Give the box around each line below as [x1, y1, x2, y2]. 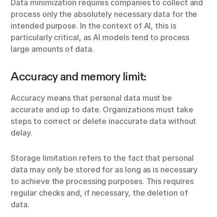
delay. [11, 128, 32, 138]
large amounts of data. [11, 44, 94, 54]
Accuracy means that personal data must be [11, 93, 172, 103]
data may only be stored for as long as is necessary [11, 165, 198, 175]
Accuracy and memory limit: [11, 69, 146, 84]
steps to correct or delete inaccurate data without [11, 116, 197, 126]
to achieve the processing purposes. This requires [11, 176, 194, 186]
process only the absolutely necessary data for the [11, 9, 198, 19]
